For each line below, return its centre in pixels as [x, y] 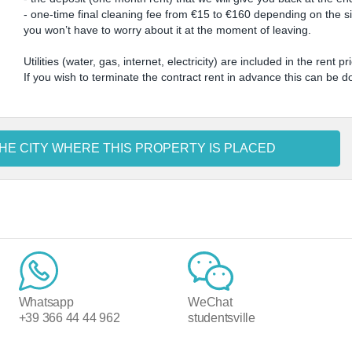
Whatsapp [46, 302]
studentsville [221, 318]
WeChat [210, 302]
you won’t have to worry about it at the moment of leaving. [168, 30]
